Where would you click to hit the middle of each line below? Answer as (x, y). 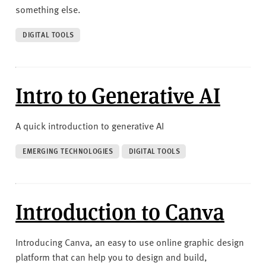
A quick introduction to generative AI (90, 125)
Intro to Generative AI (118, 94)
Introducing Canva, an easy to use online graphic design (130, 241)
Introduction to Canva (120, 210)
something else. (48, 9)
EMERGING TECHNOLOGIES (68, 151)
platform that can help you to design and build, (111, 256)
